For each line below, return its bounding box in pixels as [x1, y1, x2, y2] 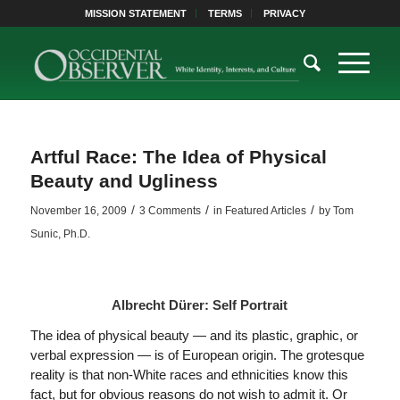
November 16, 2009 [29, 204, 127, 217]
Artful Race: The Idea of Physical [29, 146, 327, 167]
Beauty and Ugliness [29, 171, 218, 191]
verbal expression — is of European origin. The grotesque [29, 347, 364, 363]
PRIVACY [263, 8, 306, 19]
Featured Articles [224, 204, 306, 217]
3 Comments [138, 204, 201, 217]
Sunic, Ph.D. [29, 228, 90, 240]
